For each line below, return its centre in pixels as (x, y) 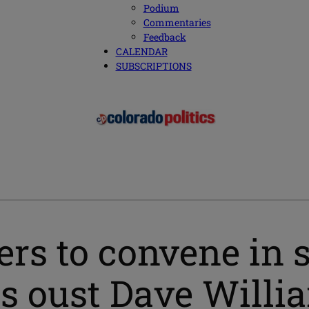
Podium (161, 8)
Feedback (165, 37)
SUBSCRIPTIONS (153, 66)
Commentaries (177, 23)
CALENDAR (141, 52)
